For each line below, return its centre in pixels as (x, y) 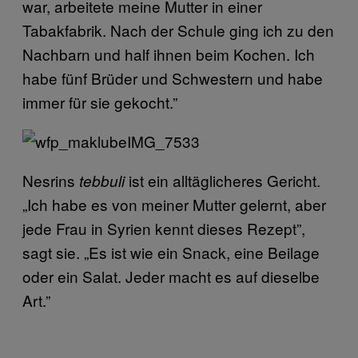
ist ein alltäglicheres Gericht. (223, 180)
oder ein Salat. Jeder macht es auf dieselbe (171, 276)
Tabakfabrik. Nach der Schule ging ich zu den (178, 30)
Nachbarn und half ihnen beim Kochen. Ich (169, 54)
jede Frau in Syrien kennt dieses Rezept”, (164, 228)
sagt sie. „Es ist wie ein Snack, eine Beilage (171, 252)
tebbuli (102, 180)
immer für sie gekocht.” (100, 101)
